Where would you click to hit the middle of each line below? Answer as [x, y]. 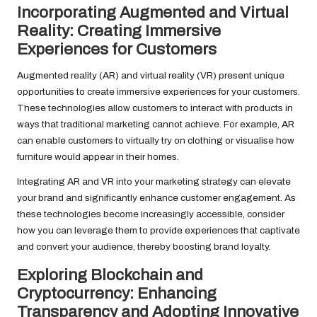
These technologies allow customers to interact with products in [155, 108]
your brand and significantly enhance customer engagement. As [156, 198]
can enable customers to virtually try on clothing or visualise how [156, 141]
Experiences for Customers [117, 50]
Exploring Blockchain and [110, 275]
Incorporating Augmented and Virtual [153, 13]
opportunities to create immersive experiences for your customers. [158, 92]
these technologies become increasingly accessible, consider [151, 214]
